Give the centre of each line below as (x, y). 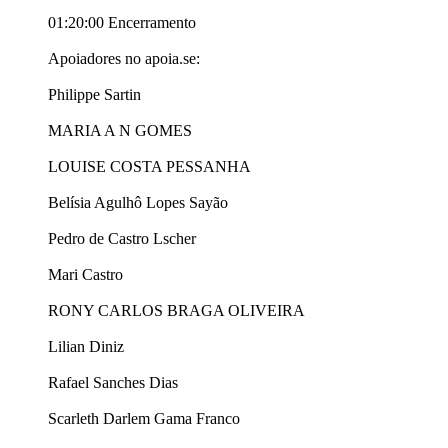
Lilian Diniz (86, 347)
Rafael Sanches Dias (113, 383)
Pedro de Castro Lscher (122, 239)
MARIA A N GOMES (120, 131)
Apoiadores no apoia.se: (124, 59)
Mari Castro (85, 275)
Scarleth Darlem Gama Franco (144, 419)
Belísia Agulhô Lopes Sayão (138, 203)
